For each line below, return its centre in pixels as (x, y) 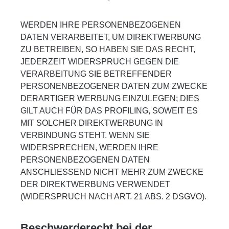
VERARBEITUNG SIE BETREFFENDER (96, 74)
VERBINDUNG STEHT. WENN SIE (85, 135)
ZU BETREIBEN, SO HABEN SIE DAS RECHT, (108, 49)
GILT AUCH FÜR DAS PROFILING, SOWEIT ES (109, 110)
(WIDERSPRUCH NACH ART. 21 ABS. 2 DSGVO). (113, 196)
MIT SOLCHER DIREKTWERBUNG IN (92, 123)
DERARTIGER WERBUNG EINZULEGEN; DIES (110, 98)
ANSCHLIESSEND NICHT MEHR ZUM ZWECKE (112, 172)
